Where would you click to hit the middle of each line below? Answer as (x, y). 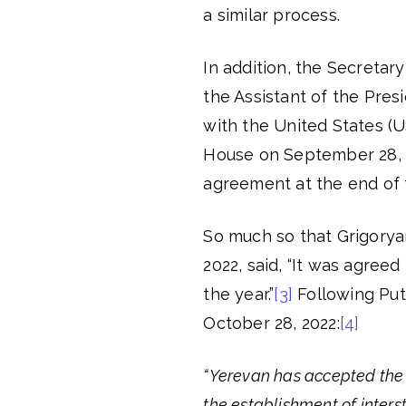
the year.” (239, 294)
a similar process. (271, 15)
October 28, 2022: (271, 323)
